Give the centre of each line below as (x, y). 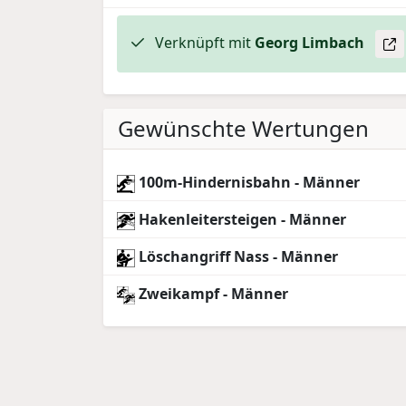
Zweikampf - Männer (211, 294)
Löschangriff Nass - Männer (236, 257)
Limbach (333, 42)
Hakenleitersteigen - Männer (240, 220)
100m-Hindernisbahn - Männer (247, 183)
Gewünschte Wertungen (243, 129)
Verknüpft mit (203, 42)
